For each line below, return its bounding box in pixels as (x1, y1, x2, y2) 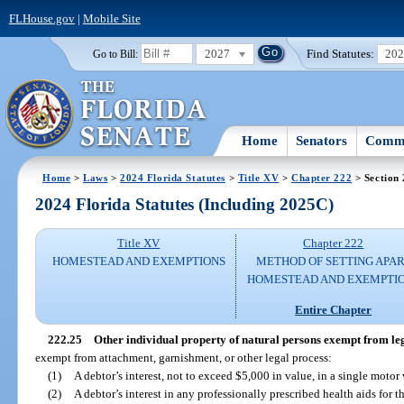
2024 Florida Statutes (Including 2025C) (35, 195, 335, 215)
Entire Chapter (295, 302, 372, 317)
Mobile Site (82, 11, 141, 25)
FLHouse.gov (8, 11, 75, 25)
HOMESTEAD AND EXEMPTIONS (51, 254, 225, 269)
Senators (296, 133, 348, 148)
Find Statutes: (307, 46, 375, 60)
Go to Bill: (92, 48, 138, 60)
